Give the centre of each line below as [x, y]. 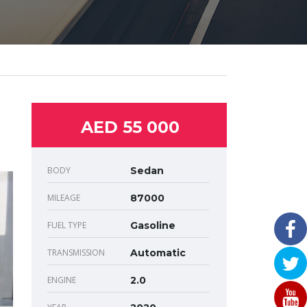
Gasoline [153, 226]
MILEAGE [64, 198]
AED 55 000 [130, 127]
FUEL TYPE [67, 225]
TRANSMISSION [76, 253]
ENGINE [62, 280]
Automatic [158, 253]
